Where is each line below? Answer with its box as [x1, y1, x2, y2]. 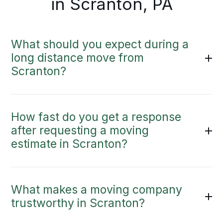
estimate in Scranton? [11, 137, 128, 151]
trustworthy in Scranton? [11, 196, 145, 211]
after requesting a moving [11, 123, 149, 138]
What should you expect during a [11, 37, 189, 52]
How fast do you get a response [11, 110, 182, 124]
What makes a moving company [11, 183, 183, 197]
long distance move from [11, 51, 144, 65]
